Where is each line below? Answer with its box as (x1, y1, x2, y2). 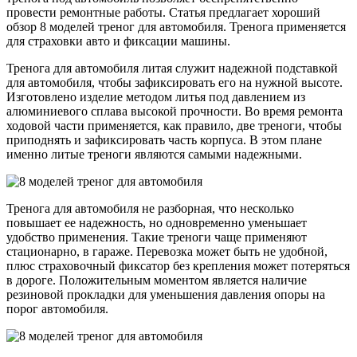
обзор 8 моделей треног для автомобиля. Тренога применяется (6, 20, 346, 34)
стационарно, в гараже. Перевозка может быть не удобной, (6, 245, 328, 259)
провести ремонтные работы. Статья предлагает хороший (6, 6, 320, 20)
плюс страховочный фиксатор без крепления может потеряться (6, 259, 350, 273)
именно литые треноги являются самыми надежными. (6, 147, 302, 162)
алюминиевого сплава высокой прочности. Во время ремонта (6, 104, 343, 119)
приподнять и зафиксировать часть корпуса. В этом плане (6, 133, 322, 147)
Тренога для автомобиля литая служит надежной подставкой (6, 61, 338, 76)
